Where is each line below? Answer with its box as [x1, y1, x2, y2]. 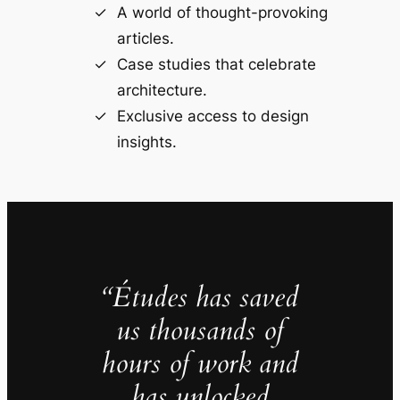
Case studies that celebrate [116, 54, 316, 73]
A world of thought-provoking [116, 3, 328, 21]
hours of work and [102, 345, 298, 383]
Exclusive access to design [116, 106, 309, 125]
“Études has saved [102, 279, 298, 317]
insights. [116, 132, 177, 151]
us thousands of [116, 312, 284, 350]
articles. [116, 29, 174, 47]
